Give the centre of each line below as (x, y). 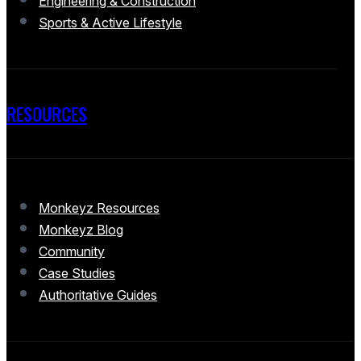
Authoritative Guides (98, 295)
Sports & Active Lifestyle (110, 23)
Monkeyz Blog (81, 230)
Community (72, 252)
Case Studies (77, 274)
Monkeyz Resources (99, 208)
